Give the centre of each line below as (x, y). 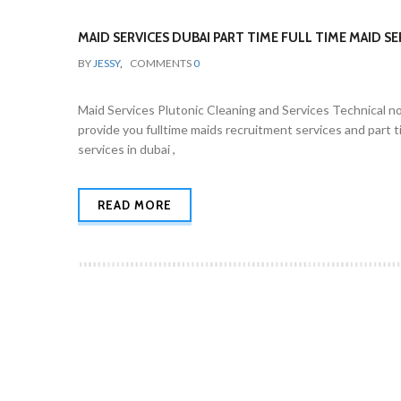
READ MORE (135, 205)
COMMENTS (162, 63)
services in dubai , (127, 149)
